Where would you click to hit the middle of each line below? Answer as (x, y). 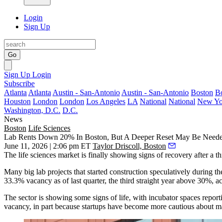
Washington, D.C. (32, 110)
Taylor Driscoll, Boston (129, 146)
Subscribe (19, 83)
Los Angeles (106, 101)
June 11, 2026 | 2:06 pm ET (47, 146)
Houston (17, 101)
